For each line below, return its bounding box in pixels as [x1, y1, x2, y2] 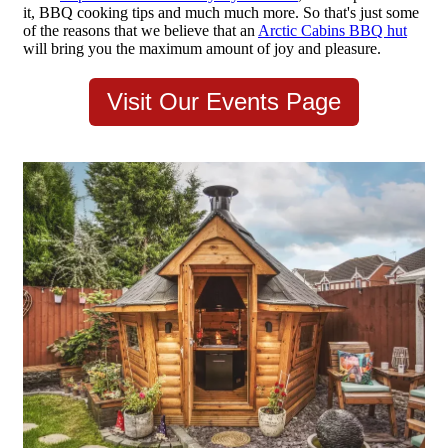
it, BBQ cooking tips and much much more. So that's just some [23, 4, 419, 22]
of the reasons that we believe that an [23, 22, 258, 40]
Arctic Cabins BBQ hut [258, 22, 407, 40]
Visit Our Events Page [107, 88, 341, 116]
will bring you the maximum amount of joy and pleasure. [23, 40, 381, 58]
